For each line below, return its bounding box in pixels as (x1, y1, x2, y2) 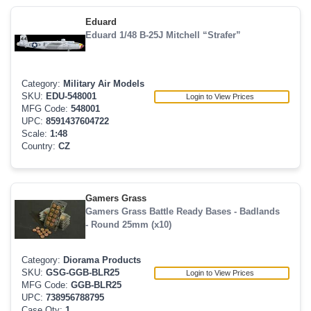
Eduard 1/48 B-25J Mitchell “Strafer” (85, 30, 241, 40)
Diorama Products (63, 255, 141, 265)
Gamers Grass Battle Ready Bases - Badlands (85, 206, 280, 217)
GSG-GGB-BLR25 (46, 268, 119, 278)
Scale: (22, 129, 50, 139)
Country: (22, 142, 58, 151)
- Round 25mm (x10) (85, 219, 171, 230)
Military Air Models (63, 79, 144, 89)
